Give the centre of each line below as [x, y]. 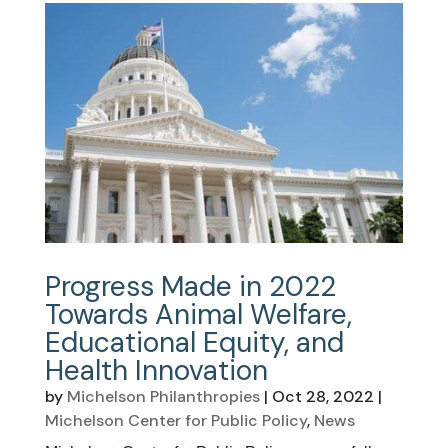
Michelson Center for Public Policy [175, 420]
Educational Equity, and [194, 342]
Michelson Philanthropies [163, 396]
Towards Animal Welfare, [198, 314]
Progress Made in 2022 [190, 286]
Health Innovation [156, 370]
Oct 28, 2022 [322, 396]
